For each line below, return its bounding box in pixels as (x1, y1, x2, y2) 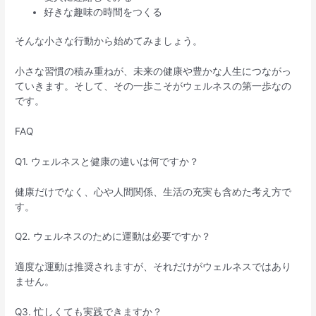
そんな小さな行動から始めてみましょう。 (15, 35, 203, 47)
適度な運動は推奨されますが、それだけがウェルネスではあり (15, 261, 292, 273)
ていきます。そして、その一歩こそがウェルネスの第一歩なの (15, 80, 292, 92)
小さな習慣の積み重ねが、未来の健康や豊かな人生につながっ (15, 65, 292, 77)
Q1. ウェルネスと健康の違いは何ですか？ (15, 155, 200, 167)
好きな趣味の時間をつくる (44, 6, 163, 18)
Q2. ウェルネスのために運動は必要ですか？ (15, 231, 212, 243)
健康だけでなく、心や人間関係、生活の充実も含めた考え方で (15, 186, 292, 197)
